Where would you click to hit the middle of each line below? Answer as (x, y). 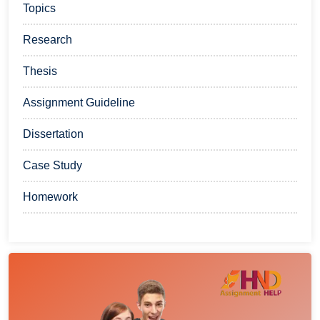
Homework (50, 197)
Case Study (52, 165)
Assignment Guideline (79, 102)
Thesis (40, 71)
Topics (39, 8)
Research (47, 40)
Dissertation (53, 134)
